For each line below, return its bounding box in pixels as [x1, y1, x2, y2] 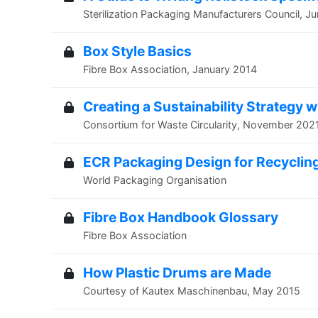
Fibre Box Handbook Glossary [83, 209, 278, 226]
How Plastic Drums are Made [83, 264, 271, 281]
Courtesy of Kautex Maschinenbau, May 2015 [83, 285, 300, 297]
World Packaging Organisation [83, 174, 226, 186]
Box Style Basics [83, 43, 192, 60]
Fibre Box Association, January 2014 [83, 63, 257, 75]
